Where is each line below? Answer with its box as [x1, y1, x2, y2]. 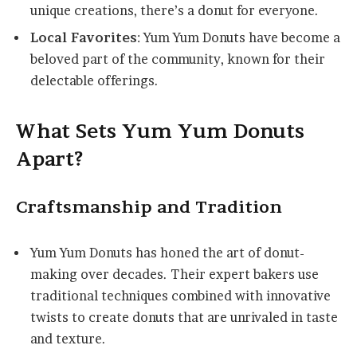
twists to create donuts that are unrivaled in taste [30, 309, 338, 325]
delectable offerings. [30, 73, 159, 89]
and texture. [30, 331, 106, 347]
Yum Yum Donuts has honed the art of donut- [30, 245, 304, 261]
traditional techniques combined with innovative [30, 288, 331, 304]
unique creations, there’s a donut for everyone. [30, 3, 319, 19]
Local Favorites [30, 30, 137, 46]
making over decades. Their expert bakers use [30, 266, 319, 282]
